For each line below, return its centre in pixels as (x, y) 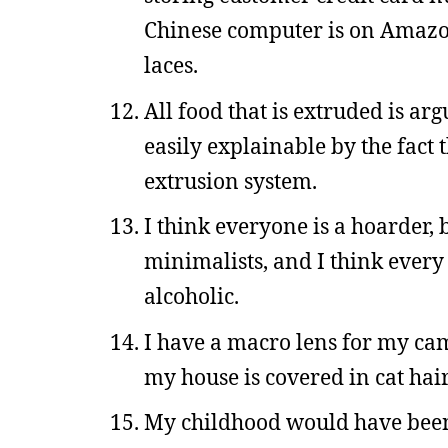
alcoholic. (191, 296)
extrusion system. (230, 180)
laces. (171, 65)
